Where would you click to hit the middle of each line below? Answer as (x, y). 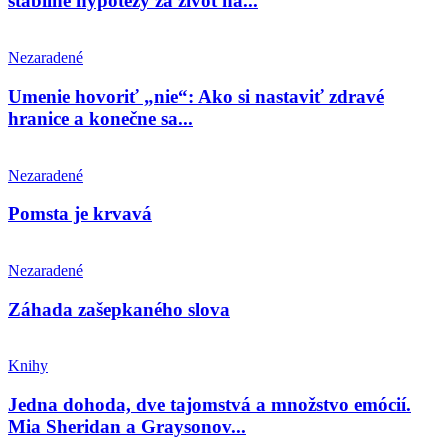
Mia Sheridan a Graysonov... (127, 427)
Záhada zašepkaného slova (119, 309)
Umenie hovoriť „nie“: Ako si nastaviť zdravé (196, 96)
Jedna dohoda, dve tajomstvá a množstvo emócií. (209, 405)
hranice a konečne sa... (100, 118)
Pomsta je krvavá (80, 214)
